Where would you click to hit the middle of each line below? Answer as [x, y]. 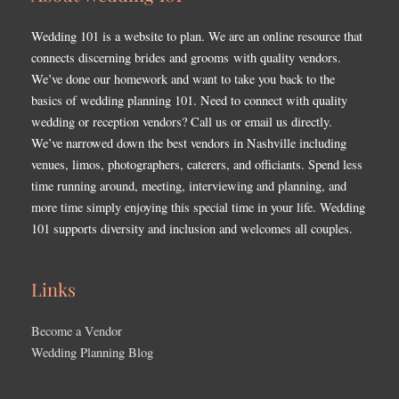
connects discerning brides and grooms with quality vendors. [186, 57]
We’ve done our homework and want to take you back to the [183, 78]
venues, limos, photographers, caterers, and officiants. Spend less [197, 164]
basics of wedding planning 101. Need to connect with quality [189, 100]
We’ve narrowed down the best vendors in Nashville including [189, 142]
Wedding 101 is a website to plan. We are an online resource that [197, 36]
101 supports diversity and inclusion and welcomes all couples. [192, 228]
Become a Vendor [77, 330]
